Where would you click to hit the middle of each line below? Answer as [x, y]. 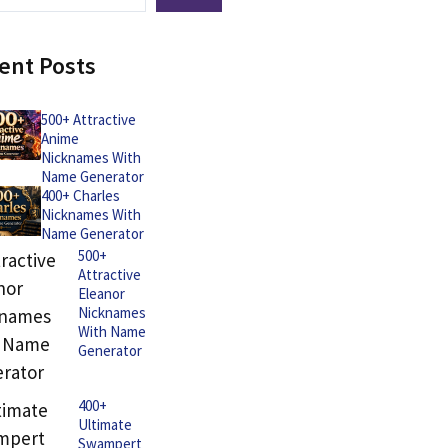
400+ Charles [80, 195]
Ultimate [105, 424]
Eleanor [101, 293]
